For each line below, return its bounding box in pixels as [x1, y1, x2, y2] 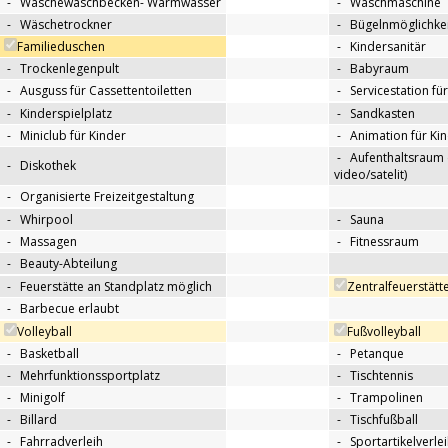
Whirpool [20, 211, 73, 229]
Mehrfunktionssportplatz [20, 367, 160, 385]
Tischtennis [350, 367, 413, 385]
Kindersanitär [350, 38, 426, 56]
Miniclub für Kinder [20, 127, 126, 145]
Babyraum [350, 60, 409, 78]
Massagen [20, 233, 77, 251]
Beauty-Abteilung [20, 255, 117, 273]
